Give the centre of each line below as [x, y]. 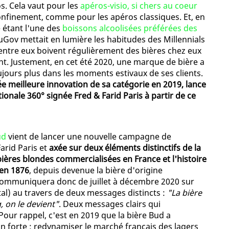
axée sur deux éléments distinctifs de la [125, 148]
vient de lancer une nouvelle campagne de [89, 137]
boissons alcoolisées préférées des [130, 28]
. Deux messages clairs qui [110, 204]
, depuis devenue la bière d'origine [96, 170]
